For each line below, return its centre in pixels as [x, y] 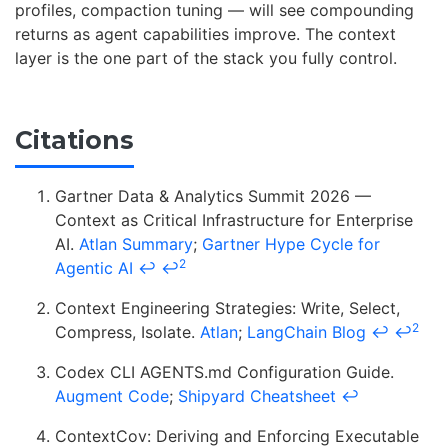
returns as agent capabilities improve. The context [205, 34]
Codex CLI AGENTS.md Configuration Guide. [224, 371]
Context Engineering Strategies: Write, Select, [227, 307]
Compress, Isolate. [127, 331]
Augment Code [112, 395]
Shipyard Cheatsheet [257, 395]
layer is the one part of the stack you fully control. [206, 58]
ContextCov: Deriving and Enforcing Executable [237, 435]
